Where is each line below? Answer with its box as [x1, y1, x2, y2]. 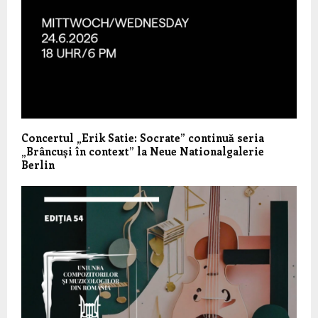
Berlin [21, 157, 55, 172]
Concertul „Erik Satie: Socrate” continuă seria [21, 130, 264, 145]
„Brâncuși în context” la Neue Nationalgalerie [21, 143, 264, 158]
